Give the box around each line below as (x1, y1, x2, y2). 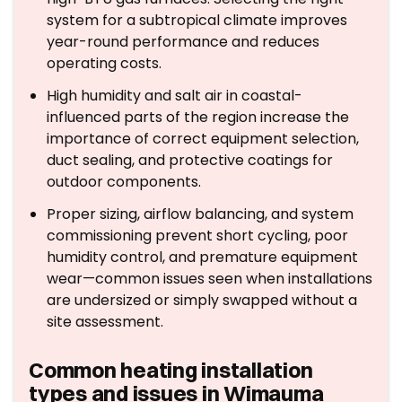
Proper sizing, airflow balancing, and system (47, 204, 354, 224)
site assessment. (47, 311, 163, 332)
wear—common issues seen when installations (47, 268, 372, 289)
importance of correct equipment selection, (47, 128, 359, 149)
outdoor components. (47, 171, 201, 192)
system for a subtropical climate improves (47, 10, 347, 31)
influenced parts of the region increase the (47, 107, 349, 127)
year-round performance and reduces (47, 31, 319, 52)
